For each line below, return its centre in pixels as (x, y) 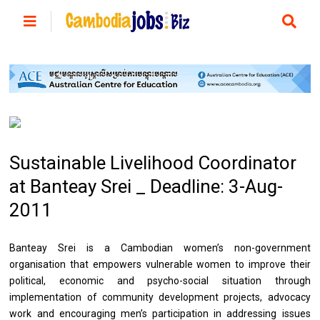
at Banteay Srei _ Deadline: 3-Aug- (146, 187)
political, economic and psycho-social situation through (160, 281)
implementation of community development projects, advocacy (160, 297)
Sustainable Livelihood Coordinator (153, 163)
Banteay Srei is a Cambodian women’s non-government (160, 248)
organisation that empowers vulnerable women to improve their (160, 265)
